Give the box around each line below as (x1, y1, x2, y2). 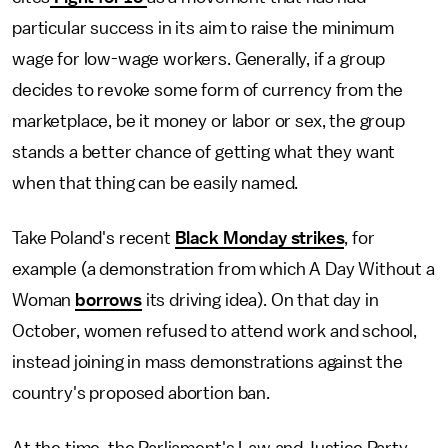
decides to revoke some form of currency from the (12, 81, 404, 100)
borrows (75, 291, 142, 310)
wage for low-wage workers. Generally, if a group (12, 50, 386, 69)
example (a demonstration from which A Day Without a (12, 260, 435, 279)
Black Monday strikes (174, 229, 345, 248)
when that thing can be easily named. (12, 174, 303, 193)
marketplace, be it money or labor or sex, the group (12, 112, 405, 131)
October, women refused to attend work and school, (12, 322, 418, 341)
